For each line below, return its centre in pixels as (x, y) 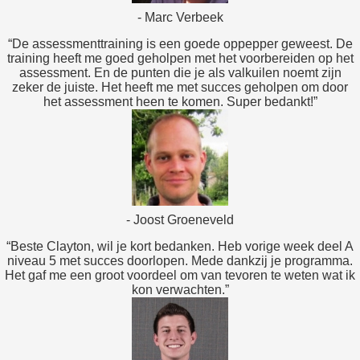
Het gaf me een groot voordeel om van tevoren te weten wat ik (180, 276)
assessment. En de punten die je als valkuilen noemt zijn (180, 73)
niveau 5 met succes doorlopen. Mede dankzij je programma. (180, 261)
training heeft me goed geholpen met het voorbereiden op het (180, 59)
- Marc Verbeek (180, 18)
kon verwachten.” (180, 290)
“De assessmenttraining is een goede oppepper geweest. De (180, 44)
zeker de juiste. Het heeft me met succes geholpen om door (180, 88)
